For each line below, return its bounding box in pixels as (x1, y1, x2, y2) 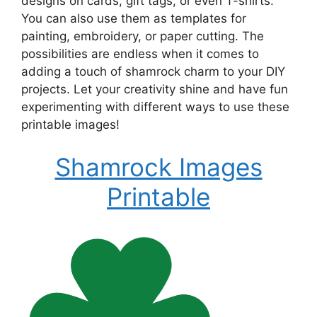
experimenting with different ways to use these (21, 100, 289, 114)
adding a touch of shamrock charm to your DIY (21, 64, 285, 79)
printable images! (21, 117, 120, 132)
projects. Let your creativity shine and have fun (21, 82, 288, 96)
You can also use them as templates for (21, 11, 246, 25)
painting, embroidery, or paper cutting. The (21, 29, 264, 43)
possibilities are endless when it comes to (21, 47, 259, 61)
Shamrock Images (54, 151, 263, 182)
